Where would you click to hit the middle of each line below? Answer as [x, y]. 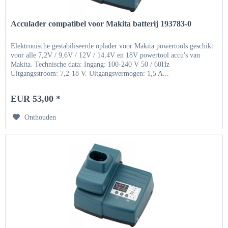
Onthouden [40, 118]
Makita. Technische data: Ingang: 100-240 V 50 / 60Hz [90, 65]
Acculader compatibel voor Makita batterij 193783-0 [101, 24]
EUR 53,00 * [36, 99]
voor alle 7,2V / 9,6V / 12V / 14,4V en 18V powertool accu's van [106, 55]
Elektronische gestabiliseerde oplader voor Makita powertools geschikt [112, 46]
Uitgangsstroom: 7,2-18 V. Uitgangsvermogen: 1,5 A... [90, 74]
